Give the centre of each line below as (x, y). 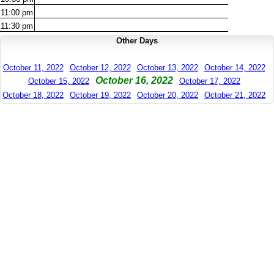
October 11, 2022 (33, 68)
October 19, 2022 (100, 95)
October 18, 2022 (33, 95)
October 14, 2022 (235, 68)
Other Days (137, 41)
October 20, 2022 (168, 95)
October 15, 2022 (58, 81)
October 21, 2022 (235, 95)
